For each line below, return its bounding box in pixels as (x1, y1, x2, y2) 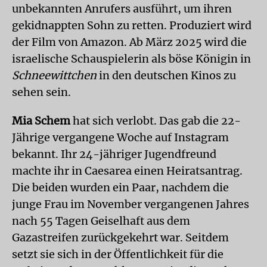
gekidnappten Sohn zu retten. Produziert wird (12, 18, 252, 32)
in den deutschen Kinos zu (97, 68, 236, 82)
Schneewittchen (12, 68, 97, 82)
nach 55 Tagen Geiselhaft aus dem (12, 213, 190, 228)
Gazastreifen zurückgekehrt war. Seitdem (12, 230, 229, 244)
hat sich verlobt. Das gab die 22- (70, 113, 241, 128)
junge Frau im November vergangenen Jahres (12, 197, 249, 211)
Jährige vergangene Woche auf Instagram (12, 130, 229, 144)
